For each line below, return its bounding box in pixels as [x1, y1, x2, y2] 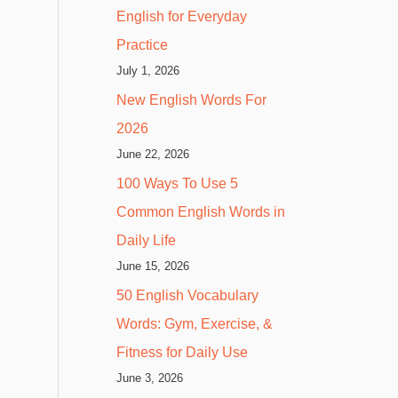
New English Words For [116, 92, 267, 107]
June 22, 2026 [116, 147, 189, 161]
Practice [116, 36, 168, 52]
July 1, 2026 [116, 63, 179, 77]
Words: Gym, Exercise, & [116, 315, 273, 331]
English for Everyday [116, 8, 247, 24]
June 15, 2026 [116, 259, 189, 273]
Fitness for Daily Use [116, 344, 248, 360]
